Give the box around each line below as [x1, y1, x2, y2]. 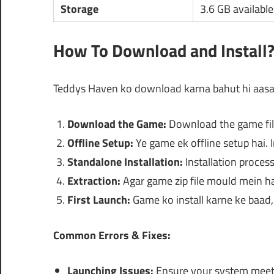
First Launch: [67, 191, 130, 209]
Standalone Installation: [67, 154, 183, 171]
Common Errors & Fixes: [53, 227, 171, 244]
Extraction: [67, 172, 120, 190]
